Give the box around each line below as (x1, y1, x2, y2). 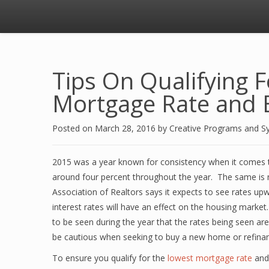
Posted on (52, 122, 95, 134)
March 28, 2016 (95, 122, 158, 134)
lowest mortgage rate (168, 252, 252, 264)
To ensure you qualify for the (52, 252, 168, 264)
